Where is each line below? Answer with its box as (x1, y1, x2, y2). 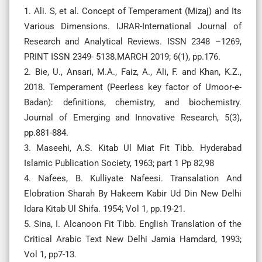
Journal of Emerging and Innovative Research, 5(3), (24, 112, 242, 123)
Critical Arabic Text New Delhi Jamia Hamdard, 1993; (24, 233, 242, 244)
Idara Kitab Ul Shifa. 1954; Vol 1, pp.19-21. (24, 203, 185, 214)
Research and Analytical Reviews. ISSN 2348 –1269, (24, 36, 242, 47)
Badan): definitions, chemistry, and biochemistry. (24, 96, 242, 108)
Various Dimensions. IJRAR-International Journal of (24, 20, 242, 32)
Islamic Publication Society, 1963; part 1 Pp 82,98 (24, 157, 214, 168)
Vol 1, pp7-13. (24, 249, 77, 260)
